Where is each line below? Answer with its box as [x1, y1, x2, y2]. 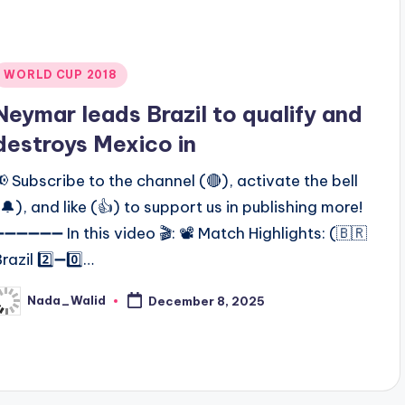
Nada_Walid [27, 293, 107, 308]
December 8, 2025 [148, 293, 266, 308]
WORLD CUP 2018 [4, 67, 118, 81]
